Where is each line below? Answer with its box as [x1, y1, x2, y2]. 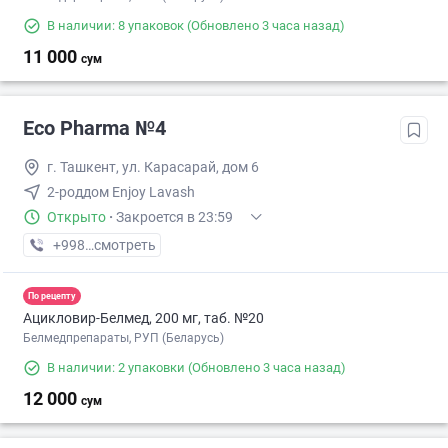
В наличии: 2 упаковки [47, 360, 185, 376]
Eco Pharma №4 [23, 116, 166, 141]
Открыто [47, 209, 106, 226]
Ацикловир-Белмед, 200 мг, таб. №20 [23, 310, 264, 327]
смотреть [94, 237, 156, 254]
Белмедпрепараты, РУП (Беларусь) [23, 331, 224, 346]
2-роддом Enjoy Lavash [47, 184, 195, 201]
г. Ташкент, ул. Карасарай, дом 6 [47, 159, 259, 176]
